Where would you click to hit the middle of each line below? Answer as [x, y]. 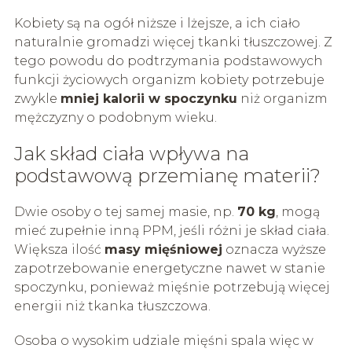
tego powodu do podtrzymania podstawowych [168, 60]
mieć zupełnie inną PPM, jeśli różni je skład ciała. [171, 230]
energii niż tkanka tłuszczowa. [112, 306]
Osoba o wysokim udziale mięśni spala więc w [163, 340]
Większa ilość [59, 249]
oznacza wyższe [274, 249]
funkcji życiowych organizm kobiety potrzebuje [169, 79]
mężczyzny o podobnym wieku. [115, 117]
